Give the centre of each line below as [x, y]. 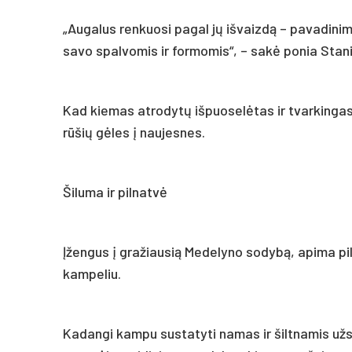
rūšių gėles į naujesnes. [134, 132]
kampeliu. [92, 273]
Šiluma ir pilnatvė [115, 191]
